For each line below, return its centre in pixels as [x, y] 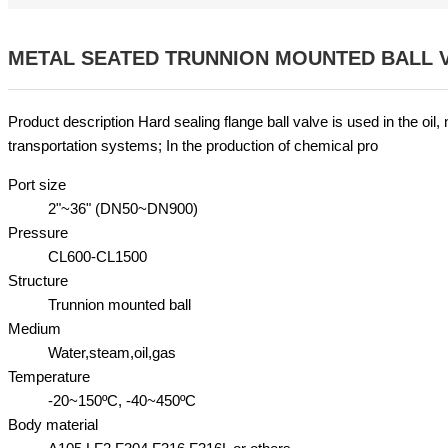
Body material [53, 424]
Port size [37, 184]
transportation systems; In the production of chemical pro [193, 145]
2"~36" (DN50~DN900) [123, 208]
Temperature [49, 376]
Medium [34, 328]
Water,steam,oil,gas [112, 352]
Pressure [38, 232]
